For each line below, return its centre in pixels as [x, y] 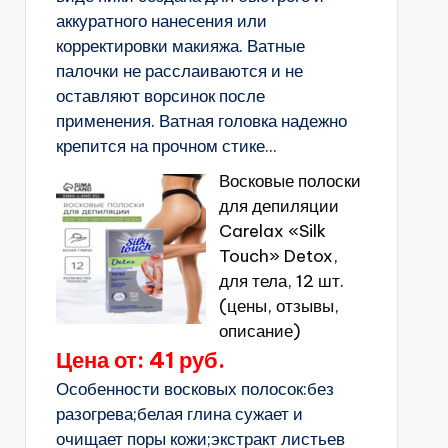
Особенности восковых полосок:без [194, 389]
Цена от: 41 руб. [140, 360]
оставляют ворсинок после [160, 96]
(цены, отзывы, [278, 306]
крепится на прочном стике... [166, 146]
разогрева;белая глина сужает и [179, 414]
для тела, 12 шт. [281, 281]
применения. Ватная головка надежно [201, 121]
